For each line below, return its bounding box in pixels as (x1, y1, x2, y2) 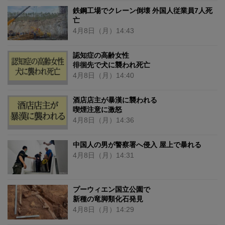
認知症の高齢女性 (73, 51, 129, 59)
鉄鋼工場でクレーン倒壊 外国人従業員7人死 (73, 6, 212, 15)
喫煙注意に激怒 (73, 105, 122, 114)
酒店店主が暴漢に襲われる (73, 95, 157, 104)
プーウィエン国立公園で (73, 185, 150, 194)
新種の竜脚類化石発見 (73, 195, 143, 203)
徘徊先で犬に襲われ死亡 (73, 60, 150, 69)
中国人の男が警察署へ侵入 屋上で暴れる (73, 141, 201, 149)
